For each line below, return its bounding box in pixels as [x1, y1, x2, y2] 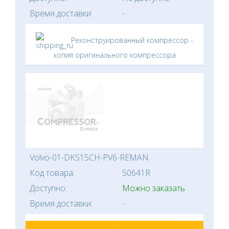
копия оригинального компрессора [53, 50, 176, 60]
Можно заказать [122, 182, 185, 194]
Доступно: [30, 182, 67, 194]
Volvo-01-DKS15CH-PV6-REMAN [30, 152, 149, 164]
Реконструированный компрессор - [69, 35, 193, 45]
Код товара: [30, 167, 75, 179]
